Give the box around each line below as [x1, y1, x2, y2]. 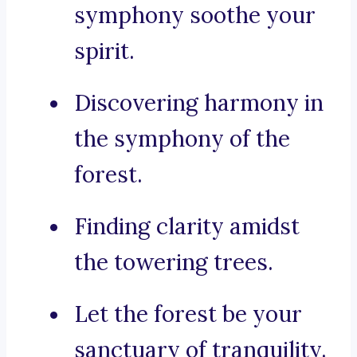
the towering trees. [74, 248, 273, 277]
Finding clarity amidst [74, 212, 300, 241]
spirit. [74, 37, 135, 66]
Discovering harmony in [74, 88, 324, 118]
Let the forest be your [74, 300, 302, 329]
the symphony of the [74, 124, 290, 154]
